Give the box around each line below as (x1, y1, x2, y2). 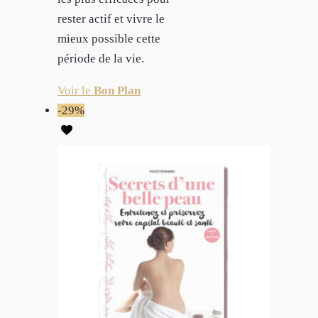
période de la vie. (57, 51, 144, 65)
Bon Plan (94, 83, 141, 97)
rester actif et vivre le (57, 11, 165, 26)
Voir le (57, 83, 94, 97)
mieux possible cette (57, 31, 160, 45)
